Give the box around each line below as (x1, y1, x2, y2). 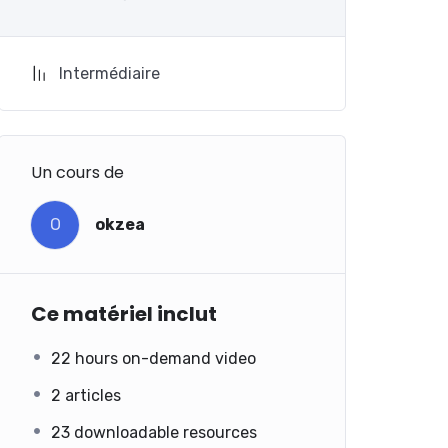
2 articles (51, 385, 121, 405)
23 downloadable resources (51, 422, 257, 442)
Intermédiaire (59, 63, 160, 83)
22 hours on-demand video (51, 348, 256, 368)
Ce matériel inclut (31, 299, 217, 328)
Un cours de (31, 160, 124, 184)
